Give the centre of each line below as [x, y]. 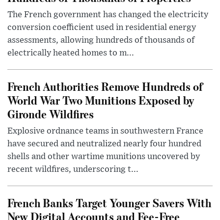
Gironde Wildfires [51, 114]
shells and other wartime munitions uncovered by [104, 157]
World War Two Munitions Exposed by [101, 100]
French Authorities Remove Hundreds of [105, 86]
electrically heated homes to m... [71, 53]
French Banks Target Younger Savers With [109, 203]
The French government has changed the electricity [108, 15]
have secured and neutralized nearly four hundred [104, 144]
